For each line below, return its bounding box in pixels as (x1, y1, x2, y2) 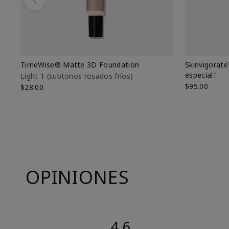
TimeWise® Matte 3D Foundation (20, 59, 140, 70)
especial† (185, 70, 217, 80)
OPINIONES (26, 164, 130, 190)
